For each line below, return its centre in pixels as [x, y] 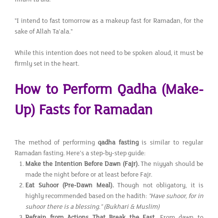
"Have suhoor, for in [176, 196]
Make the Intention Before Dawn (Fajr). [83, 164]
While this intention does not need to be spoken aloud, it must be [109, 53]
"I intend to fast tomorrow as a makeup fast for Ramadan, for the [109, 21]
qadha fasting [118, 142]
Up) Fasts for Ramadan [83, 110]
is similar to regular [171, 142]
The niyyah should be [172, 164]
